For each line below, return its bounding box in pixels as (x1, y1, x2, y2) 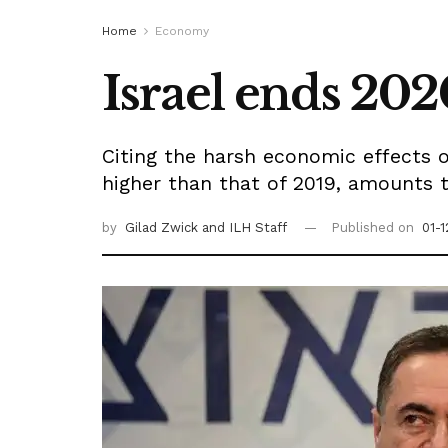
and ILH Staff (202, 219, 287, 235)
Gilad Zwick (125, 219, 202, 235)
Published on (331, 219, 418, 235)
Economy (155, 23, 209, 38)
